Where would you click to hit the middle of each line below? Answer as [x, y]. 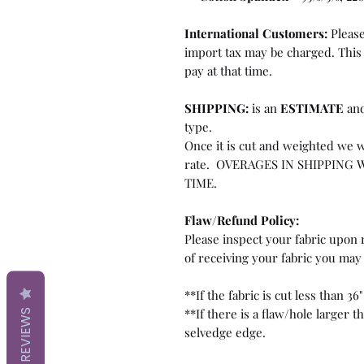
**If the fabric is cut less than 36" [273, 295]
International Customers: [256, 33]
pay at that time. [228, 70]
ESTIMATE [312, 108]
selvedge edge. [225, 332]
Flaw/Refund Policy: [242, 220]
